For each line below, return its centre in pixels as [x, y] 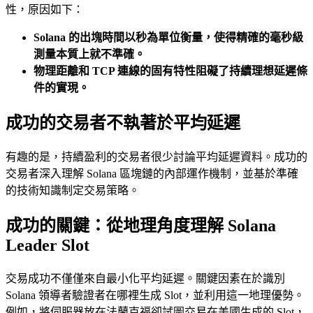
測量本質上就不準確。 [89, 54]
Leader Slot [48, 246]
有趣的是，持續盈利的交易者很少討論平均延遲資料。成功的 [156, 157]
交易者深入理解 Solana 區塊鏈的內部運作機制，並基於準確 [152, 174]
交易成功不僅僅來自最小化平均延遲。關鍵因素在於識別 [145, 278]
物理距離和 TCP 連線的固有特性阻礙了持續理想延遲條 [170, 71]
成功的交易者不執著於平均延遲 [123, 123]
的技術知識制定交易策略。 [73, 191]
